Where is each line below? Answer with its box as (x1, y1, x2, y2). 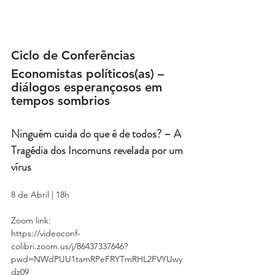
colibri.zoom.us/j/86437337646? (11, 241, 128, 252)
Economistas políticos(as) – (11, 66, 168, 82)
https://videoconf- (11, 228, 80, 239)
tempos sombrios (11, 93, 110, 109)
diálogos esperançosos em (11, 80, 166, 95)
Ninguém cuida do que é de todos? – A (11, 126, 184, 142)
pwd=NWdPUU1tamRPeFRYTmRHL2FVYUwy (11, 254, 182, 265)
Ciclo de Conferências (11, 48, 135, 63)
